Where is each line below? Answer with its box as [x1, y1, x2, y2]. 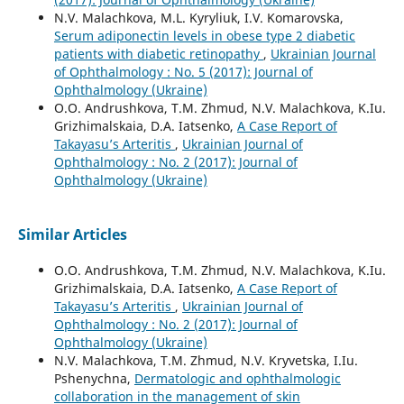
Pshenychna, [53, 370, 134, 388]
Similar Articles [17, 225, 127, 245]
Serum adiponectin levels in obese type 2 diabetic [53, 27, 355, 45]
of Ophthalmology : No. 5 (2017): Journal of [53, 63, 313, 81]
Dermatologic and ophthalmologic [133, 370, 341, 388]
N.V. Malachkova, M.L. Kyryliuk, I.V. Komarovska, [53, 9, 344, 27]
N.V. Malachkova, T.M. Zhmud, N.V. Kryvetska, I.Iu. [53, 352, 358, 370]
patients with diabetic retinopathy [53, 45, 263, 63]
